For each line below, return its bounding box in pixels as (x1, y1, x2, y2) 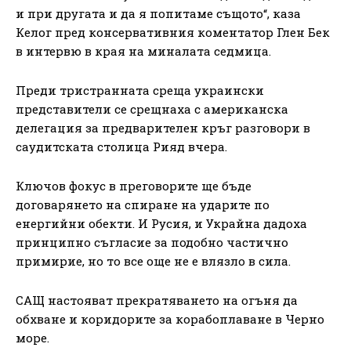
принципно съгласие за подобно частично (16, 233, 288, 250)
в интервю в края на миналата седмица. (16, 42, 271, 59)
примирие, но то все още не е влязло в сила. (16, 252, 291, 269)
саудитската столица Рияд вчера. (16, 138, 227, 154)
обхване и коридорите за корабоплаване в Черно (16, 310, 324, 327)
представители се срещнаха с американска (16, 100, 288, 117)
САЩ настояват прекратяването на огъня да (16, 291, 298, 308)
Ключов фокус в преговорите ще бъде (16, 177, 251, 194)
